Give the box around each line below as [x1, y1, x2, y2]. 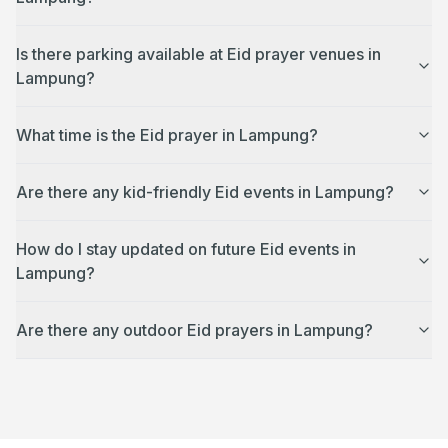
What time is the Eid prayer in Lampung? [16, 125, 318, 145]
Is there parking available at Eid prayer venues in [16, 44, 381, 64]
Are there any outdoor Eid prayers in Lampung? [16, 320, 373, 340]
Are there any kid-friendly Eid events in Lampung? [16, 182, 394, 202]
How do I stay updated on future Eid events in [16, 239, 356, 259]
